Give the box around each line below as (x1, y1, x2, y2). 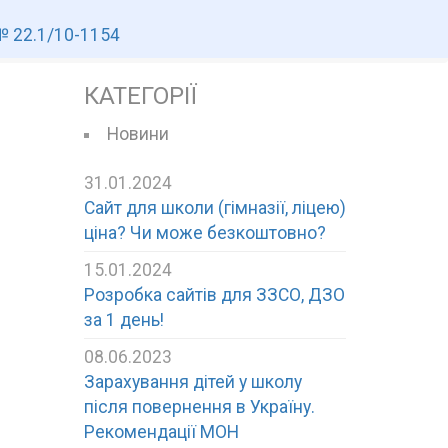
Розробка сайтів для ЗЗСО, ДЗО (83, 284, 345, 305)
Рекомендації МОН (83, 421, 239, 442)
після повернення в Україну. (83, 396, 315, 417)
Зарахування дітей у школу (83, 371, 302, 392)
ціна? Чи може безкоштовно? (83, 222, 326, 243)
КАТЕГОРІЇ (83, 81, 197, 110)
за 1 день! (83, 309, 164, 330)
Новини (107, 123, 170, 144)
